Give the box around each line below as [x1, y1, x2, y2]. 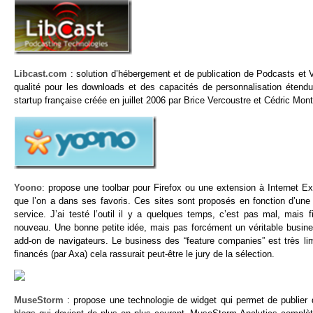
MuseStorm [14, 294, 64, 305]
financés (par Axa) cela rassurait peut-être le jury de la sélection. [14, 249, 275, 260]
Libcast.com [14, 68, 71, 79]
